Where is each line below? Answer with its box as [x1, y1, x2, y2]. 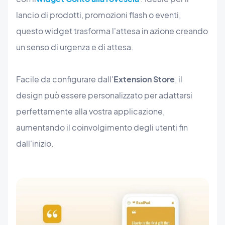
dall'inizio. [16, 138, 54, 149]
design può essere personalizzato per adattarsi [16, 89, 192, 100]
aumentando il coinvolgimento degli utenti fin [16, 122, 188, 133]
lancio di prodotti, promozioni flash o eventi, [16, 9, 181, 20]
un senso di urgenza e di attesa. [16, 41, 134, 52]
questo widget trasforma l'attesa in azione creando [16, 25, 208, 36]
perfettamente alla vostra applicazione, [16, 105, 165, 117]
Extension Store [114, 73, 175, 84]
